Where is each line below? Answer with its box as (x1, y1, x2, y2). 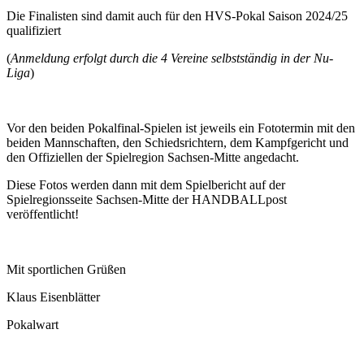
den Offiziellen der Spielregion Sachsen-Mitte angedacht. (6, 150, 299, 165)
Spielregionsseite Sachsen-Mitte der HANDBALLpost (6, 193, 287, 207)
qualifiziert (6, 24, 61, 38)
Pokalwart (6, 318, 58, 332)
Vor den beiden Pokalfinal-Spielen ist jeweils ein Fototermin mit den (6, 121, 355, 136)
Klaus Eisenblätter (6, 290, 100, 305)
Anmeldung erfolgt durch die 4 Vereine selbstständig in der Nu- (11, 51, 333, 66)
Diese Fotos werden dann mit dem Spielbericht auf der (6, 178, 285, 193)
